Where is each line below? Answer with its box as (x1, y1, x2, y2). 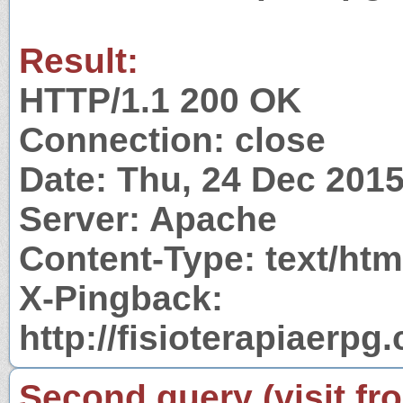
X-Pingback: (19, 278, 223, 318)
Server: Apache (19, 199, 277, 238)
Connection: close (19, 120, 326, 159)
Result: (19, 40, 139, 80)
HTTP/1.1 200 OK (19, 80, 301, 120)
